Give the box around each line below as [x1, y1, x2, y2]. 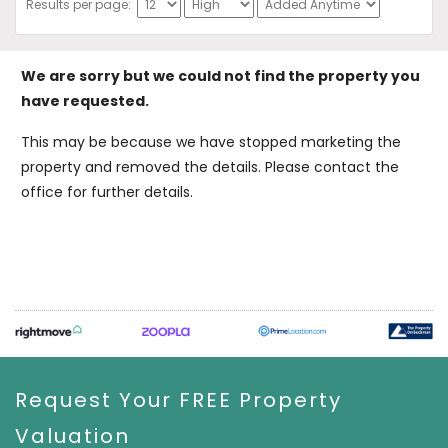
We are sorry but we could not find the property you [21, 66, 420, 87]
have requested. [21, 91, 149, 112]
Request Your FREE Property [15, 385, 342, 414]
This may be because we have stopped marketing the [21, 132, 401, 153]
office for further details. [21, 182, 193, 203]
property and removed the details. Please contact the [21, 157, 399, 178]
